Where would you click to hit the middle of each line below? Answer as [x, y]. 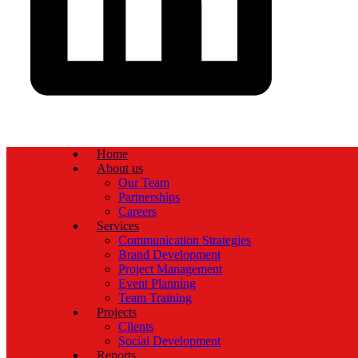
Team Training [155, 298]
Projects [117, 312]
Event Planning [157, 284]
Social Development [169, 341]
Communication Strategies [185, 241]
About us [120, 169]
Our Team [144, 183]
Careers [137, 212]
